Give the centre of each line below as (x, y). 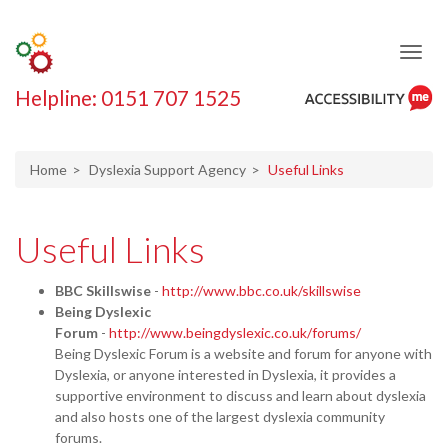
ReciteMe (343, 117)
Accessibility (353, 139)
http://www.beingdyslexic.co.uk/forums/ (235, 332)
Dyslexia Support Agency (167, 169)
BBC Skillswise (103, 290)
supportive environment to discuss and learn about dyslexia (240, 395)
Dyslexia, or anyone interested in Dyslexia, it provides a (225, 374)
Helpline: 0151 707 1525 (128, 98)
